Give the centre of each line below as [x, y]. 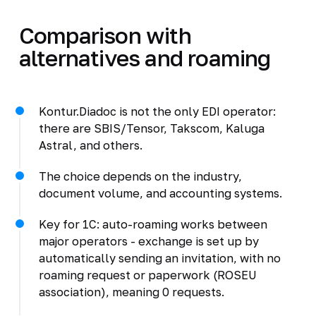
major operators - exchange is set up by [148, 241]
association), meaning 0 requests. [131, 292]
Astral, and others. [90, 145]
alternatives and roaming [145, 57]
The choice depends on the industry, [140, 176]
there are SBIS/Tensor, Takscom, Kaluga [151, 128]
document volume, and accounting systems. [160, 193]
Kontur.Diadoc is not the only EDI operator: [157, 111]
